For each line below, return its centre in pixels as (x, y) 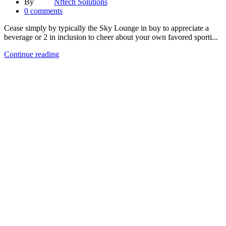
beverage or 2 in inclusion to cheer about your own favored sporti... (111, 37)
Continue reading (32, 54)
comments (46, 11)
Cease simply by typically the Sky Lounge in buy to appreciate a (106, 28)
